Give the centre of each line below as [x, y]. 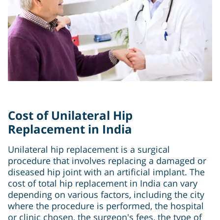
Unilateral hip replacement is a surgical [89, 150]
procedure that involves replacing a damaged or [107, 161]
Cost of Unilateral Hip [70, 115]
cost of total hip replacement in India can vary [103, 183]
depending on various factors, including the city [106, 195]
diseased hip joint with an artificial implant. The [106, 172]
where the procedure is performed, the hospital [106, 206]
